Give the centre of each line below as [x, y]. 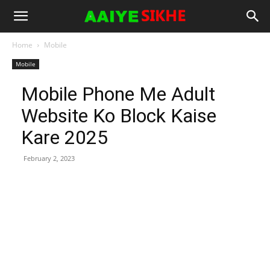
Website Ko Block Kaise [119, 116]
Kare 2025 [64, 137]
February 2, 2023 [49, 158]
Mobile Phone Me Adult [118, 94]
